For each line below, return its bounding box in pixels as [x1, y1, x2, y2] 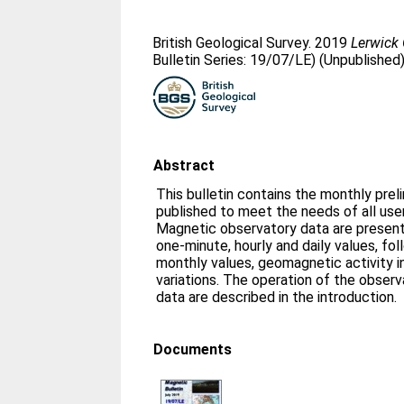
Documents [153, 341, 233, 358]
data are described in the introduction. [156, 289, 398, 306]
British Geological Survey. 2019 [152, 34, 352, 51]
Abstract [153, 157, 216, 174]
